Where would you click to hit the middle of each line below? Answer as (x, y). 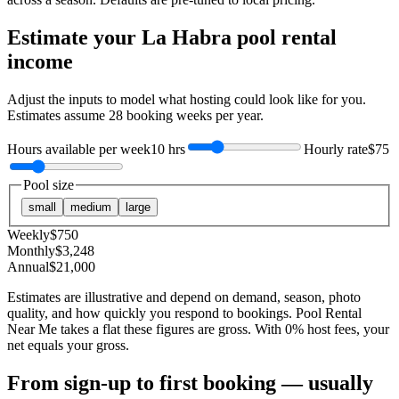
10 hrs (168, 149)
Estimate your (74, 37)
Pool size (49, 184)
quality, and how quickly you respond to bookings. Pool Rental (184, 313)
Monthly (31, 251)
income (40, 61)
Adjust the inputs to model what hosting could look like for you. (187, 99)
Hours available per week (79, 149)
